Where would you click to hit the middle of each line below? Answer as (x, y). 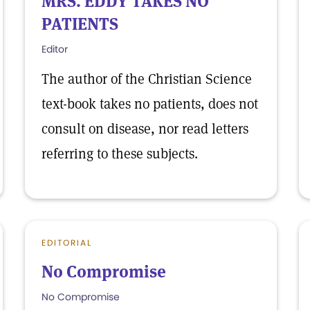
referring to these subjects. (120, 154)
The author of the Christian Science (147, 79)
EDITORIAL (67, 243)
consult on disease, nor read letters (145, 129)
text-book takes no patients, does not (150, 104)
